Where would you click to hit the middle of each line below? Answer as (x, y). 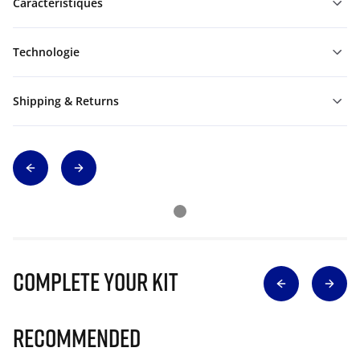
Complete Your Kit (96, 281)
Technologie (46, 52)
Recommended (77, 337)
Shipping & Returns (66, 101)
